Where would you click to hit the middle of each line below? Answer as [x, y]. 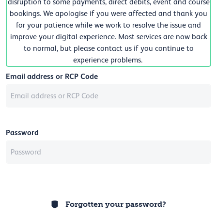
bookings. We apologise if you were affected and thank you [108, 14]
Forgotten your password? [116, 204]
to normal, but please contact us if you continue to [108, 49]
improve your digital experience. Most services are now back [108, 37]
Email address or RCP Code [52, 77]
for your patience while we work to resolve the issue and [108, 25]
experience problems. [108, 60]
